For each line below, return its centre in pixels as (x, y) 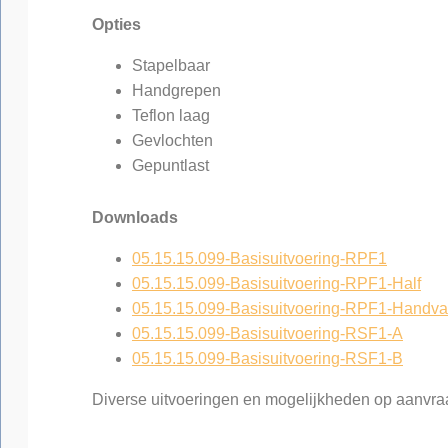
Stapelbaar (171, 65)
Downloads (135, 217)
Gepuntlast (170, 165)
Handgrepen (176, 90)
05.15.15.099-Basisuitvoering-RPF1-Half (276, 283)
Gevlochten (172, 140)
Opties (116, 24)
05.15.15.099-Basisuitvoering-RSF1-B (267, 358)
